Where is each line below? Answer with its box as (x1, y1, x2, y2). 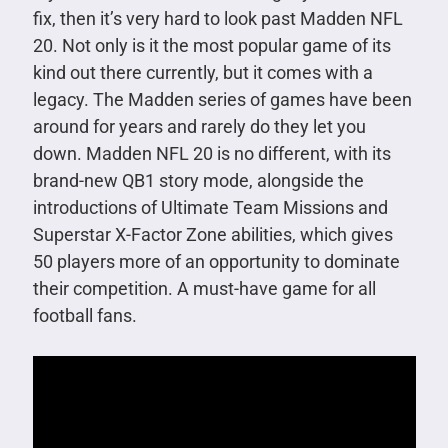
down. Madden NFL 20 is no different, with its (32, 142, 391, 164)
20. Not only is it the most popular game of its (32, 34, 391, 56)
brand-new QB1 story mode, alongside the (32, 169, 364, 191)
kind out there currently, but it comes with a (32, 61, 373, 83)
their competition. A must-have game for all (32, 277, 376, 299)
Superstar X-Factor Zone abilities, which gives (32, 223, 393, 245)
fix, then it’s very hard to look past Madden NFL (32, 7, 403, 29)
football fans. (32, 304, 137, 326)
